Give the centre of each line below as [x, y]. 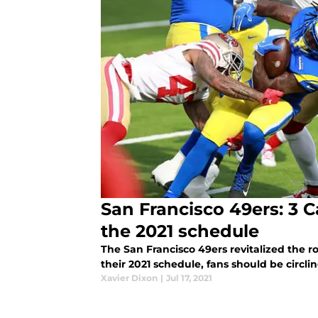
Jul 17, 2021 [189, 278]
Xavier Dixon [129, 278]
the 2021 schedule [180, 231]
